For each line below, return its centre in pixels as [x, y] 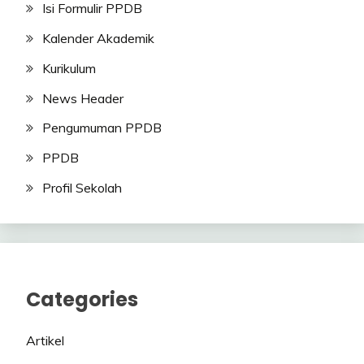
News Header [83, 98]
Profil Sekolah [82, 188]
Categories [82, 299]
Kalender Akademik [98, 39]
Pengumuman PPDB [102, 128]
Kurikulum [69, 68]
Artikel [45, 340]
